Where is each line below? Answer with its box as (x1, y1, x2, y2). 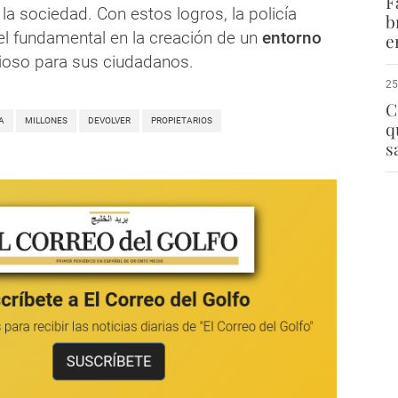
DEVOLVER (88, 115, 131, 126)
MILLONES (25, 115, 68, 126)
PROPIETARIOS (151, 115, 212, 126)
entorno (262, 28, 322, 49)
